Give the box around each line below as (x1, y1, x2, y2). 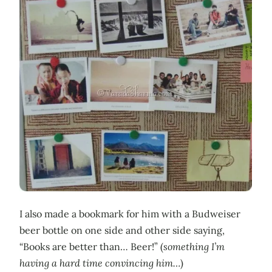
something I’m (163, 240, 225, 253)
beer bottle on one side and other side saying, (19, 223, 225, 236)
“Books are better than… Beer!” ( (19, 240, 163, 253)
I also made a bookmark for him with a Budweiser (19, 207, 240, 220)
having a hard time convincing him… (19, 256, 180, 269)
